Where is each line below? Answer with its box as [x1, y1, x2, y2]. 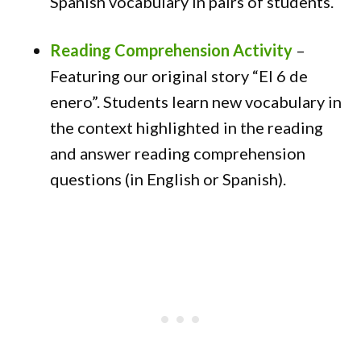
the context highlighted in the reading [50, 118, 324, 137]
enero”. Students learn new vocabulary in [50, 92, 342, 111]
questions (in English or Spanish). [50, 169, 287, 189]
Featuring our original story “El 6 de [50, 66, 309, 85]
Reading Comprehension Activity [50, 40, 293, 60]
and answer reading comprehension [50, 143, 306, 163]
